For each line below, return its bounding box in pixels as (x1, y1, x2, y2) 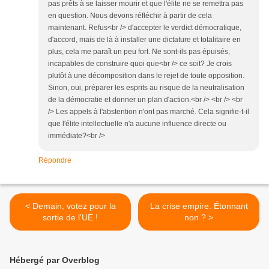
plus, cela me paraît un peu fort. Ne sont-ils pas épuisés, (48, 47, 230, 56)
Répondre (38, 156, 71, 165)
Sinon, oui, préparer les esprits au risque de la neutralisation (48, 83, 244, 92)
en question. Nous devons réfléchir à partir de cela (48, 11, 212, 20)
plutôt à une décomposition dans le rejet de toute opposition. (48, 71, 244, 80)
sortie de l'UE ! (43, 213, 98, 223)
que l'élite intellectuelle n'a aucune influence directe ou (48, 119, 226, 128)
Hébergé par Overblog (10, 255, 100, 265)
